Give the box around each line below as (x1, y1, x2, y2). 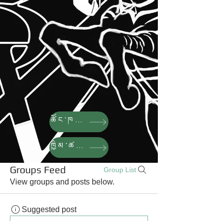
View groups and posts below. (10, 178, 114, 186)
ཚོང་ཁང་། (75, 115, 82, 124)
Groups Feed (10, 164, 66, 175)
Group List (104, 166, 136, 174)
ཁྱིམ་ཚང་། (76, 141, 83, 150)
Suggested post (22, 205, 76, 214)
